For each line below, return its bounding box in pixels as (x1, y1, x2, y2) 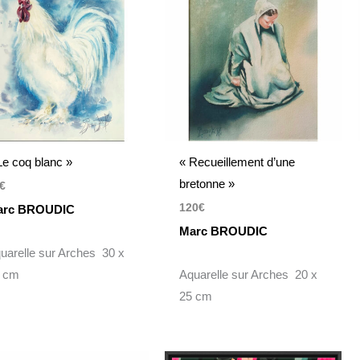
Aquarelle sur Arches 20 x (178, 267, 317, 281)
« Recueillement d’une (178, 155, 295, 170)
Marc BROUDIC (178, 223, 268, 238)
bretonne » (178, 177, 235, 191)
